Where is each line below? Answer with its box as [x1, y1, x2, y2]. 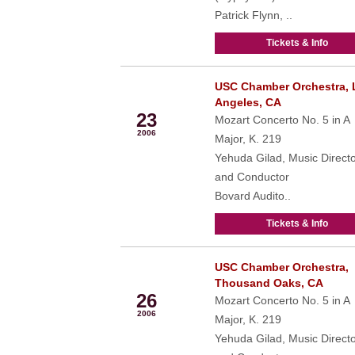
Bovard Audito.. [214, 189, 291, 202]
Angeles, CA [214, 96, 281, 109]
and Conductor [214, 170, 289, 183]
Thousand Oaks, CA [214, 277, 323, 289]
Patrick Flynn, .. [214, 9, 292, 21]
